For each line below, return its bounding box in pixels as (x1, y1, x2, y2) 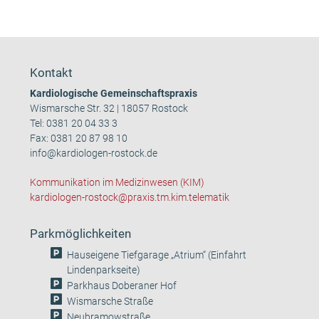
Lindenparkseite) (67, 263, 141, 276)
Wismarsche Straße (67, 295, 154, 308)
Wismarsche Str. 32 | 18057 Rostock (30, 102, 189, 115)
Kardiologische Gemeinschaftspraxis (30, 87, 198, 100)
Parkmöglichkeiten (30, 226, 132, 241)
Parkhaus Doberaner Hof (67, 279, 177, 292)
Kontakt (30, 65, 73, 80)
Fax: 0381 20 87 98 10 (30, 132, 128, 145)
